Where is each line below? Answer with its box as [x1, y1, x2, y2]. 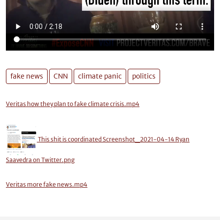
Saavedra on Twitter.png [6, 156, 75, 164]
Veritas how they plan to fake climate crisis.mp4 [6, 100, 139, 108]
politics [132, 72, 156, 81]
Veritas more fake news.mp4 [6, 181, 87, 188]
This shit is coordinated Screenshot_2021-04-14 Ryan [38, 136, 190, 143]
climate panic [78, 72, 122, 81]
